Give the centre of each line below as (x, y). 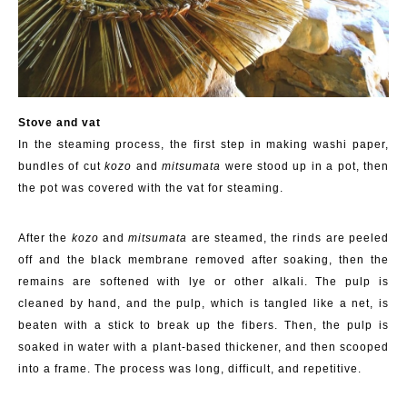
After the (45, 238)
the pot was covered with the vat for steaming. (153, 188)
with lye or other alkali (231, 281)
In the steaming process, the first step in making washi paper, (203, 144)
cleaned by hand (68, 303)
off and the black (74, 259)
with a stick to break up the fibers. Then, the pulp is (227, 325)
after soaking (287, 259)
